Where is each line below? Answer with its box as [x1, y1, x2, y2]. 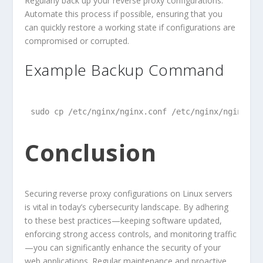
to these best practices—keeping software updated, [25, 215, 222, 227]
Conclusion [25, 136, 157, 169]
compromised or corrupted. [25, 35, 130, 46]
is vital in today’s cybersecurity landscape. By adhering [25, 201, 229, 213]
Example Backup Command [25, 59, 224, 81]
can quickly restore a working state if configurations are [25, 21, 236, 33]
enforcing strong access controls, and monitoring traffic [25, 228, 237, 240]
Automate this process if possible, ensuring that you [25, 8, 223, 19]
